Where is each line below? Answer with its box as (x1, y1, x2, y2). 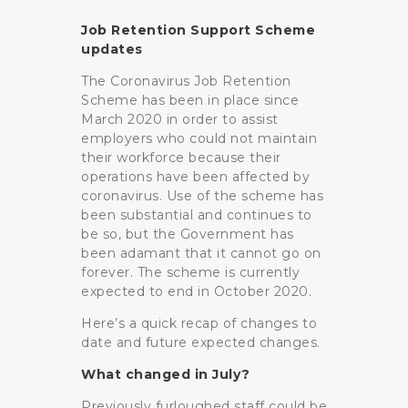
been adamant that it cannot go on (81, 245, 321, 262)
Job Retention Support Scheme (81, 22, 315, 39)
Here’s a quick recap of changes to (81, 315, 317, 332)
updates (81, 41, 143, 58)
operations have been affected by (81, 168, 310, 186)
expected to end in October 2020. (81, 283, 311, 301)
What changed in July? (81, 366, 250, 383)
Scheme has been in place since (81, 92, 299, 109)
